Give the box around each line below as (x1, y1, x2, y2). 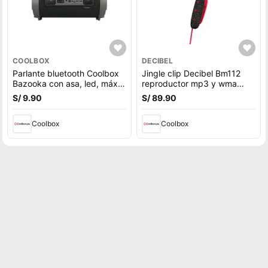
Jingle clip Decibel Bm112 (141, 68, 240, 78)
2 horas (13, 89, 41, 99)
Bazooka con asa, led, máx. (13, 78, 120, 89)
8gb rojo (141, 89, 175, 99)
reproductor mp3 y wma (141, 78, 237, 89)
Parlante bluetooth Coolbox (13, 68, 119, 78)
